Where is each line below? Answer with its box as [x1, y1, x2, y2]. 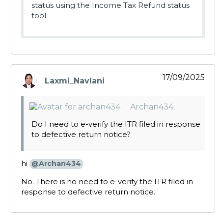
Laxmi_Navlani [45, 76, 105, 85]
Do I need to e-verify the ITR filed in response [31, 119, 200, 129]
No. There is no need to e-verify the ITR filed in [21, 177, 193, 187]
